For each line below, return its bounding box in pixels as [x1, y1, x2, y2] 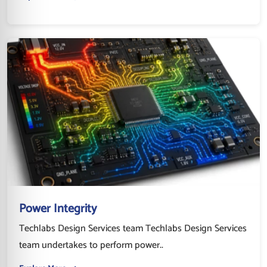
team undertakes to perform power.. [19, 237, 163, 253]
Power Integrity [19, 198, 97, 219]
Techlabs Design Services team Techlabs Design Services [19, 220, 247, 237]
